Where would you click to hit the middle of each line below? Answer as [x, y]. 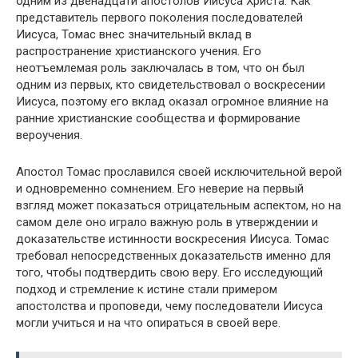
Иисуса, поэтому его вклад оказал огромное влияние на [172, 101]
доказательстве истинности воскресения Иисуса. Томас [173, 239]
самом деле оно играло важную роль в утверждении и [167, 222]
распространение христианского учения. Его [139, 51]
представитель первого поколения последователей [159, 18]
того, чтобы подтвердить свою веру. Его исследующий [169, 272]
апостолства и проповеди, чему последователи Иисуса [169, 306]
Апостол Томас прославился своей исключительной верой [179, 172]
